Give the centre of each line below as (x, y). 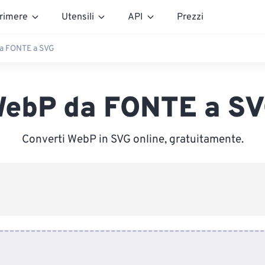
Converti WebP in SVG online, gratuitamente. (132, 140)
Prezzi (190, 17)
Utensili (78, 17)
